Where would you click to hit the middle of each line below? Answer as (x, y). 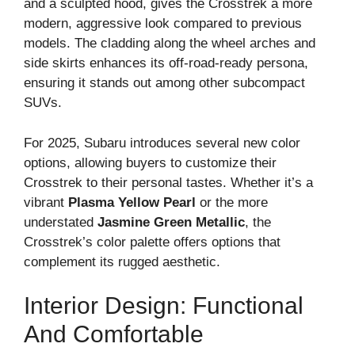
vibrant (46, 202)
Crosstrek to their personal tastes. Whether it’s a (168, 182)
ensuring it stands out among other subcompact (164, 83)
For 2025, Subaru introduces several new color (162, 143)
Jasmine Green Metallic (171, 222)
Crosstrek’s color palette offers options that (152, 242)
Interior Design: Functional (164, 306)
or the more (232, 202)
